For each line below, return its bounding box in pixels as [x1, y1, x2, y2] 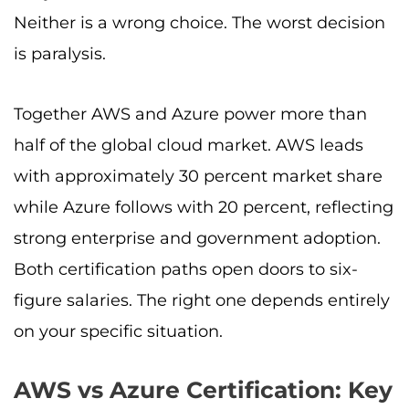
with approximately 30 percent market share [14, 165, 383, 186]
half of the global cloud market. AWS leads [14, 134, 363, 155]
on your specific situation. [14, 320, 223, 341]
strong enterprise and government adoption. [14, 227, 381, 248]
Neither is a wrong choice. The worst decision [14, 13, 385, 34]
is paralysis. [14, 44, 106, 65]
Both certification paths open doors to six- [14, 258, 358, 279]
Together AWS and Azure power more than [14, 103, 367, 124]
